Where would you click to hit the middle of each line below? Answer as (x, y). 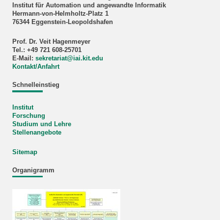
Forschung (28, 116)
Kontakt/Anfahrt (36, 67)
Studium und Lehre (41, 124)
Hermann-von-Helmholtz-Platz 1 (60, 14)
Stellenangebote (37, 132)
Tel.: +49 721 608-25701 (47, 50)
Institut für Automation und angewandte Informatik (89, 6)
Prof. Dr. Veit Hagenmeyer (51, 42)
